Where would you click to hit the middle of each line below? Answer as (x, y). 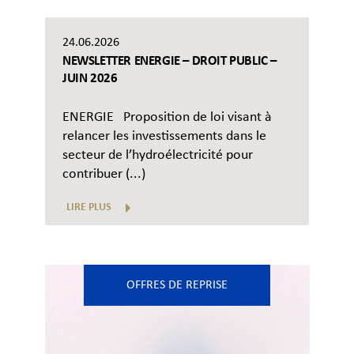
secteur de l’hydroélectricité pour (158, 156)
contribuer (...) (104, 175)
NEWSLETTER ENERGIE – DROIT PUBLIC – (170, 62)
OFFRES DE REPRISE (177, 286)
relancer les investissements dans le (164, 137)
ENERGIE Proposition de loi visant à (167, 118)
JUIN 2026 (90, 79)
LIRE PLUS (89, 208)
